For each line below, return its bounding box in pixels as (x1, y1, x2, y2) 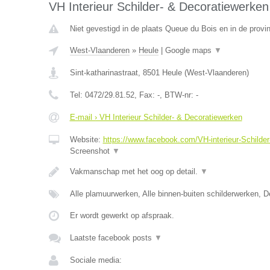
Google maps (165, 46, 214, 55)
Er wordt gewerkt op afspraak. (69, 211, 174, 220)
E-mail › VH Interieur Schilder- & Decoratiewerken (69, 113, 242, 122)
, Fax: (134, 90, 157, 99)
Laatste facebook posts (69, 233, 154, 242)
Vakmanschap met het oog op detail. (69, 167, 200, 176)
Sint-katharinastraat (69, 68, 138, 77)
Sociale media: (69, 256, 122, 265)
